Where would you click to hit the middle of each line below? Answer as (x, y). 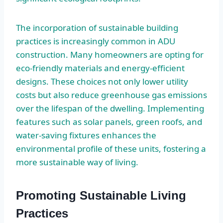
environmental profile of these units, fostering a (111, 148)
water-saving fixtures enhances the (86, 135)
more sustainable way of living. (77, 162)
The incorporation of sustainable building (97, 27)
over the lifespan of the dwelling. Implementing (110, 108)
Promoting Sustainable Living (101, 195)
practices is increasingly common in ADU (96, 41)
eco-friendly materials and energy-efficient (100, 68)
